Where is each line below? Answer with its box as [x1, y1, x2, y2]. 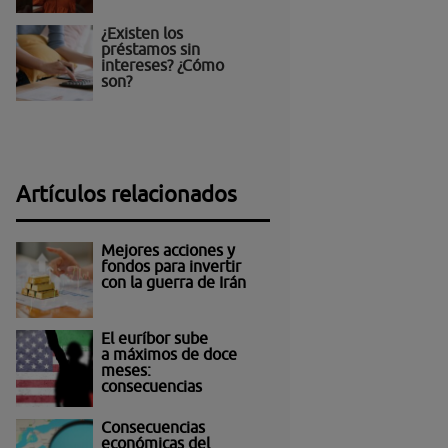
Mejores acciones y [100, 241, 235, 260]
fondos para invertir [100, 257, 241, 276]
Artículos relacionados [16, 181, 238, 208]
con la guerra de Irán [100, 273, 246, 292]
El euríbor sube [100, 329, 208, 348]
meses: [100, 361, 151, 380]
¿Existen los [100, 23, 183, 42]
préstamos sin [100, 39, 200, 58]
